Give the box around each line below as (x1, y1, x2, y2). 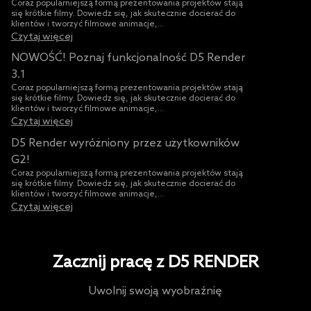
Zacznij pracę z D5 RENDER (52, 252, 259, 273)
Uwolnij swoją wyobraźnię (89, 284, 222, 298)
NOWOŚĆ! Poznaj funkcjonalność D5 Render (10, 51, 245, 65)
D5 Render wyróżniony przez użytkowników (10, 136, 239, 150)
